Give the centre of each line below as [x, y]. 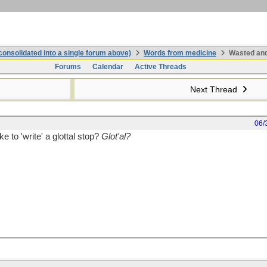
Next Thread [215, 89]
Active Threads [160, 67]
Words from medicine [180, 53]
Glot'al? [116, 136]
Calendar [108, 67]
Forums [68, 67]
